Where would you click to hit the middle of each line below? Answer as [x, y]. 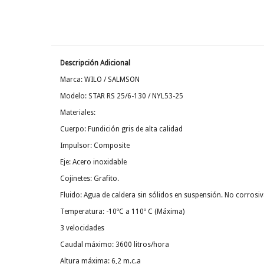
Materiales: [78, 113]
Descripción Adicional [95, 63]
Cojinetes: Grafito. [90, 179]
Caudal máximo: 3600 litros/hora [115, 245]
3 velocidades [82, 228]
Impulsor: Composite [95, 146]
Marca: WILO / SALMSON [100, 80]
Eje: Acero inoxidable [93, 162]
